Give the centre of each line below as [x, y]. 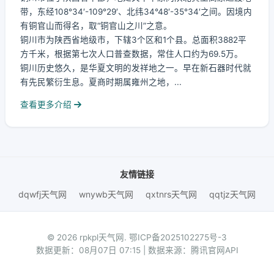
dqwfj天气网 [43, 194]
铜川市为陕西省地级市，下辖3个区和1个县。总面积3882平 [133, 40]
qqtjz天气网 [232, 194]
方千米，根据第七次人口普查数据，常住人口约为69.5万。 [131, 54]
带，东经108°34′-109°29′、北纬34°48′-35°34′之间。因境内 [136, 12]
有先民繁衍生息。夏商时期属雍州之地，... [101, 82]
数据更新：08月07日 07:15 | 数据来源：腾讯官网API [137, 250]
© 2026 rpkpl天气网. [88, 237]
